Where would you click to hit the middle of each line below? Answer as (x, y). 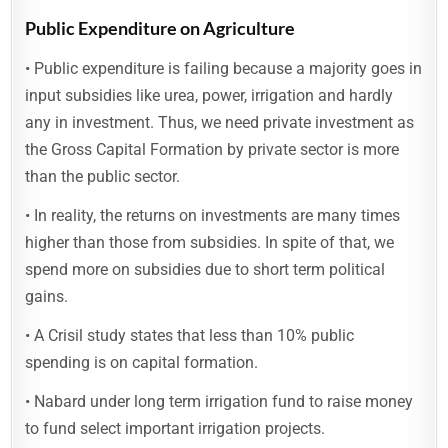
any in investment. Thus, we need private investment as (220, 122)
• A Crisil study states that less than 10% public (190, 335)
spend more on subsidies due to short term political (205, 269)
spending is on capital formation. (142, 362)
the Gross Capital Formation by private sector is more (212, 149)
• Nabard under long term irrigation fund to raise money (219, 401)
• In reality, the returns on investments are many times (213, 215)
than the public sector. (103, 176)
